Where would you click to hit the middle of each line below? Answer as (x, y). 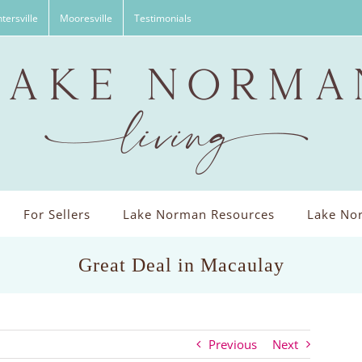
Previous (233, 344)
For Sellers (57, 214)
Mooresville (86, 18)
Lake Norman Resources (198, 214)
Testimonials (163, 18)
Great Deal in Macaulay (181, 265)
